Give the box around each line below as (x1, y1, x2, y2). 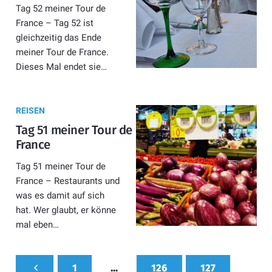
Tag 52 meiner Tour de (15, 3, 106, 15)
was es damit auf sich (15, 190, 104, 202)
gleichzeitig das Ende (15, 32, 101, 44)
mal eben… (15, 219, 59, 231)
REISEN (15, 106, 45, 116)
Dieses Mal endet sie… (15, 61, 107, 73)
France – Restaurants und (15, 175, 120, 187)
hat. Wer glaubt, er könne (15, 205, 116, 216)
